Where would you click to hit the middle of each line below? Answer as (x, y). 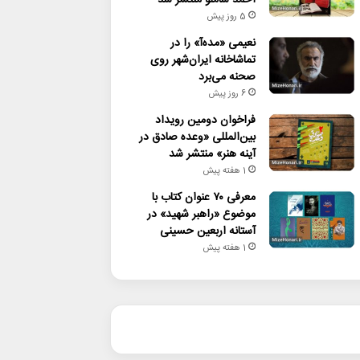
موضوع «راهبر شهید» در (201, 214)
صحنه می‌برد (227, 77)
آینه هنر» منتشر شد (212, 154)
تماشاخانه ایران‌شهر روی (202, 60)
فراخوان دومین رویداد (205, 120)
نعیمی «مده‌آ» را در (213, 43)
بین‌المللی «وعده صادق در (197, 137)
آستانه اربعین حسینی (207, 231)
